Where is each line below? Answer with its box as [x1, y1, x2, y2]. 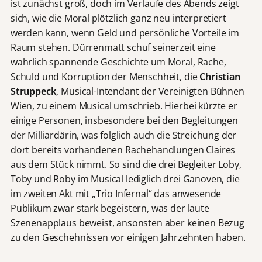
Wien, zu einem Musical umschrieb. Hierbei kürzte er [10, 99, 237, 112]
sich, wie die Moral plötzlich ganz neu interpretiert [10, 11, 226, 25]
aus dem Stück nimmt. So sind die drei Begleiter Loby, [10, 157, 242, 171]
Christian [199, 70, 240, 83]
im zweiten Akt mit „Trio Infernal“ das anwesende [10, 187, 222, 200]
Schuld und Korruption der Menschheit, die [10, 70, 200, 83]
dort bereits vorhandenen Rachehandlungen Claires [10, 143, 236, 156]
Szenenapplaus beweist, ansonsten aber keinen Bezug [10, 216, 244, 229]
